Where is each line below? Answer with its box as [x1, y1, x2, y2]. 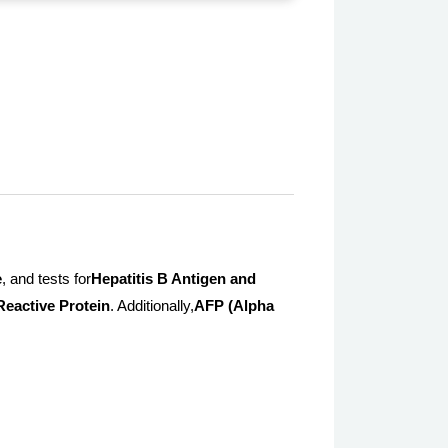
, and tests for [2, 271, 91, 288]
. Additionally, [110, 298, 194, 315]
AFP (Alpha [194, 298, 274, 315]
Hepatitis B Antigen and [91, 271, 256, 288]
